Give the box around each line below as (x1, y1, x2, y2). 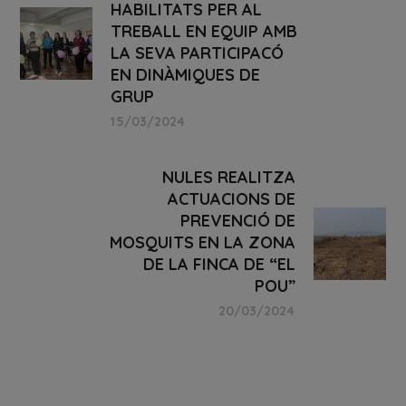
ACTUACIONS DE (167, 188, 295, 210)
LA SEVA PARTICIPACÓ (111, 43, 285, 64)
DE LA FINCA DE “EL (142, 254, 295, 275)
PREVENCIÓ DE (179, 210, 295, 232)
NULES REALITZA (161, 167, 295, 188)
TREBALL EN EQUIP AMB (111, 21, 298, 43)
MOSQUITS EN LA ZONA (109, 232, 295, 254)
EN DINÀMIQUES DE (111, 64, 261, 86)
